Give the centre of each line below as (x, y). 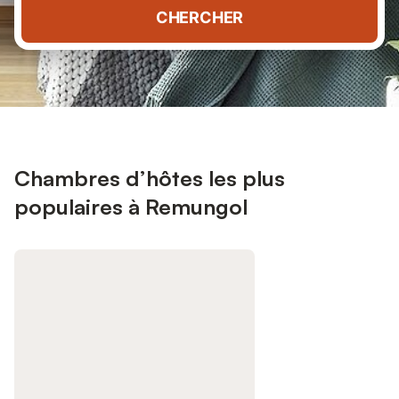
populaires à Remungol (131, 207)
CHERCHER (199, 17)
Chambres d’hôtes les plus (150, 178)
